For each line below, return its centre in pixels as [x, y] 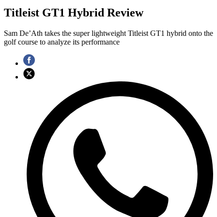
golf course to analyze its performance [62, 42]
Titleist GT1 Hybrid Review [74, 13]
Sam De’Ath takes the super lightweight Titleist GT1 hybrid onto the [108, 33]
